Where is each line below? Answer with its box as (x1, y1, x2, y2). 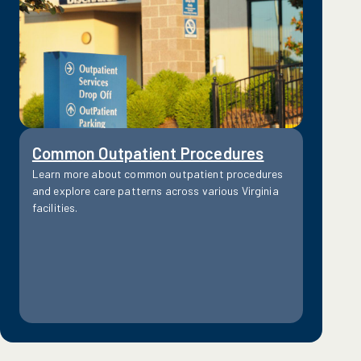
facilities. (31, 200, 78, 214)
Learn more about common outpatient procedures (31, 166, 284, 180)
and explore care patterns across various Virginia (31, 183, 279, 197)
